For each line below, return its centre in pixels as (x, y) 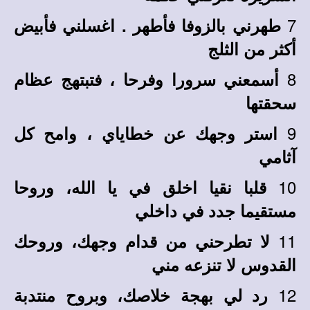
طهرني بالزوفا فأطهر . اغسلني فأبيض (147, 25)
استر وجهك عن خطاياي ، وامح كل (146, 133)
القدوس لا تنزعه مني (224, 264)
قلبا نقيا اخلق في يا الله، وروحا (140, 187)
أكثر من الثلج (252, 48)
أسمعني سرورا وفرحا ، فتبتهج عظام (147, 79)
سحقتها (271, 102)
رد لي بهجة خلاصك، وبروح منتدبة (141, 295)
